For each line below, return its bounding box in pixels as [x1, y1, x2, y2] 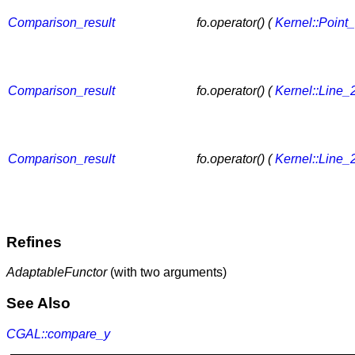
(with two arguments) [107, 265, 227, 280]
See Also [6, 294, 71, 311]
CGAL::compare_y [6, 326, 110, 341]
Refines [6, 233, 62, 250]
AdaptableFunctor [6, 265, 107, 280]
